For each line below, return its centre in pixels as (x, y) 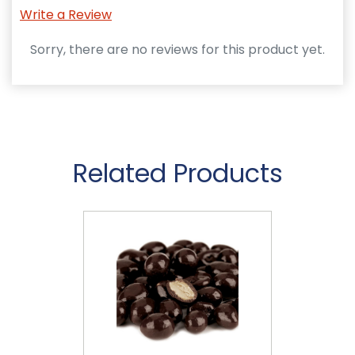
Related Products (177, 173)
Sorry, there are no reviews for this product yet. (177, 49)
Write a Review (66, 14)
